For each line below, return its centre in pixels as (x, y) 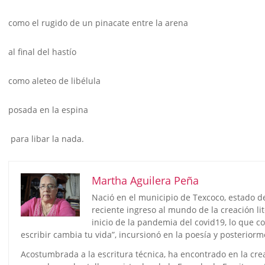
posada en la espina (48, 110)
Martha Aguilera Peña (145, 181)
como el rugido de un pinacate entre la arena (98, 23)
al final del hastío (42, 52)
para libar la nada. (46, 139)
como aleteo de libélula (54, 81)
